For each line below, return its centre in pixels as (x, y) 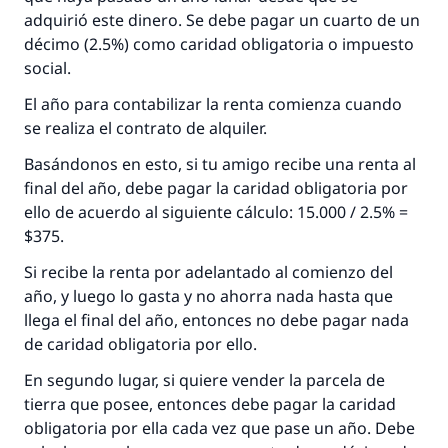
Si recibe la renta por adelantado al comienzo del (208, 272)
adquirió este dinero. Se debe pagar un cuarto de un (222, 20)
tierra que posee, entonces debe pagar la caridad (210, 404)
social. (49, 68)
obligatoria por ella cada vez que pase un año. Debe (219, 428)
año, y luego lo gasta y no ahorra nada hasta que (208, 296)
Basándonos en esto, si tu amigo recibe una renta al (220, 164)
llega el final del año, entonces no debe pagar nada (216, 320)
